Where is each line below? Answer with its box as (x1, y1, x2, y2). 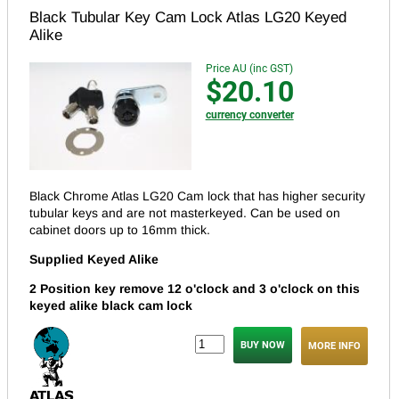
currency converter (205, 108, 294, 121)
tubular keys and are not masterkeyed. (29, 206, 250, 221)
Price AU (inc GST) (205, 61, 293, 75)
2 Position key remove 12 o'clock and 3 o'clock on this (29, 281, 360, 297)
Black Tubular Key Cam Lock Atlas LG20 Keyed (29, 8, 346, 26)
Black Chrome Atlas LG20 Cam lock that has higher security (29, 189, 365, 204)
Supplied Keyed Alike (29, 252, 159, 267)
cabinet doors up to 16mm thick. (29, 223, 210, 238)
